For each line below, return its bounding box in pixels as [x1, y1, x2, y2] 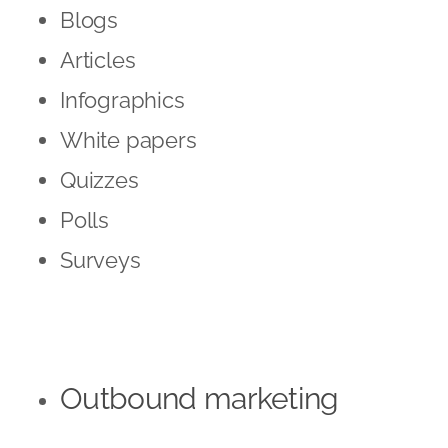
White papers [60, 126, 197, 153]
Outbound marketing [60, 380, 339, 416]
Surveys [60, 246, 141, 273]
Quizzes [60, 166, 139, 193]
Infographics [60, 86, 185, 113]
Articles [60, 46, 136, 73]
